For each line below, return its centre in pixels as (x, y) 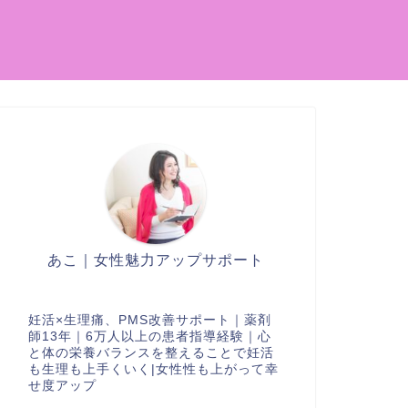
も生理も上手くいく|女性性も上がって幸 (153, 369)
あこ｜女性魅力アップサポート (155, 260)
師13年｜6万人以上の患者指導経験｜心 (149, 337)
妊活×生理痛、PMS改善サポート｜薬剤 (149, 320)
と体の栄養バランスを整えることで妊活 (151, 353)
